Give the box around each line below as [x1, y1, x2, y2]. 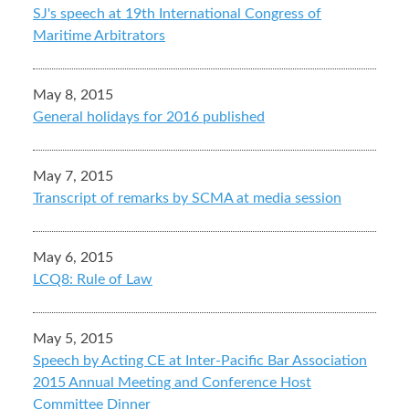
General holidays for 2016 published [33, 110, 265, 125]
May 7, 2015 [33, 169, 113, 184]
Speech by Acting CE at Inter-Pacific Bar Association [33, 353, 367, 369]
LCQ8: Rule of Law [33, 272, 152, 288]
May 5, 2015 [33, 331, 113, 347]
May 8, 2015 [33, 88, 113, 103]
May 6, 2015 [33, 250, 113, 266]
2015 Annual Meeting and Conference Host [33, 375, 311, 391]
